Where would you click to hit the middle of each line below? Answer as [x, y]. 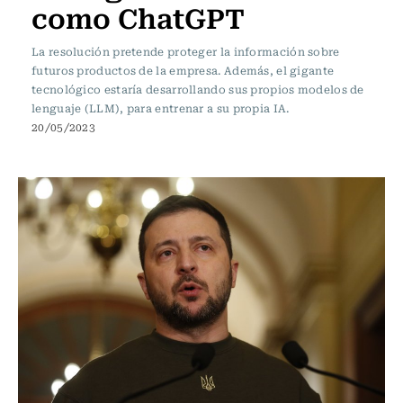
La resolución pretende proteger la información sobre [186, 51]
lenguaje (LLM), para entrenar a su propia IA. [161, 108]
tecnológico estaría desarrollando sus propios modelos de [198, 89]
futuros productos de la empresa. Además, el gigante [183, 70]
